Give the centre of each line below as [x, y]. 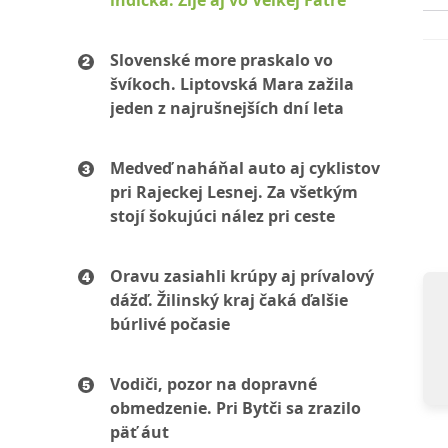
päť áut [139, 432]
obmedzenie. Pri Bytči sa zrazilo [235, 408]
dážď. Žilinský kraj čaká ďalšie [229, 300]
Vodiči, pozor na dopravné [213, 384]
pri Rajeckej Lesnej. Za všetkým [234, 192]
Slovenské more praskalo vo [221, 60]
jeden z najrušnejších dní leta [227, 108]
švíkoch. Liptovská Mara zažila [232, 84]
